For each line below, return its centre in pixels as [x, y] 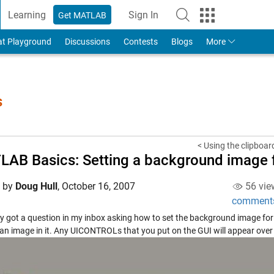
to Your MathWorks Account [203, 21]
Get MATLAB [83, 15]
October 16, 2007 [98, 186]
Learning [27, 15]
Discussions [87, 42]
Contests [140, 42]
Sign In [144, 15]
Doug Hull [36, 186]
